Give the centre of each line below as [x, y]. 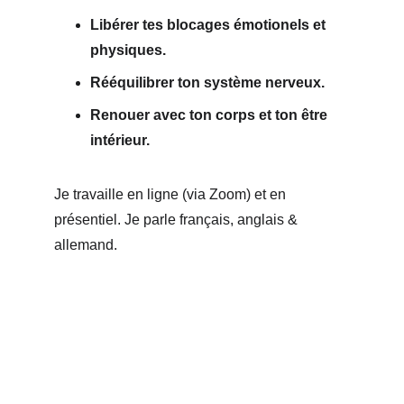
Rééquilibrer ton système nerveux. [209, 83]
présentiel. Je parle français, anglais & [178, 220]
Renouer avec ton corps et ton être [211, 115]
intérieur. [122, 140]
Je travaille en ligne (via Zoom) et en [172, 194]
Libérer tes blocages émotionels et [210, 25]
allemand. [86, 245]
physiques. [130, 50]
